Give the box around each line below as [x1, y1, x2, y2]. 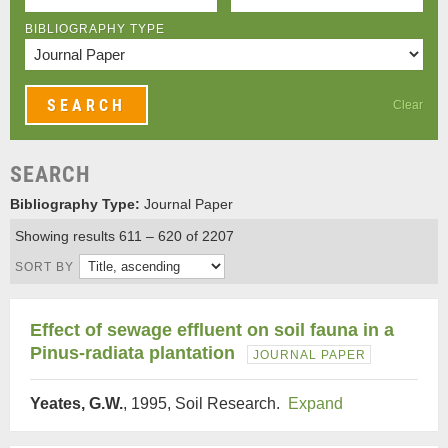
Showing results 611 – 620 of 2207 [15, 228, 234, 244]
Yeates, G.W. [30, 395, 123, 412]
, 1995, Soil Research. [123, 395, 288, 412]
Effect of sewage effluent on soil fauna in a [30, 320, 394, 340]
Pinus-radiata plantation [30, 343, 235, 363]
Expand [288, 395, 343, 412]
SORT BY [15, 260, 74, 274]
